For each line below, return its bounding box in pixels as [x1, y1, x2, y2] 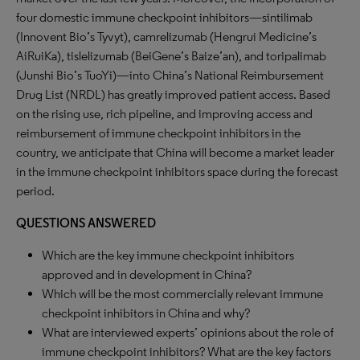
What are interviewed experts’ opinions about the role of [42, 325, 333, 340]
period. [16, 183, 55, 198]
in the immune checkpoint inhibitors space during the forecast [16, 164, 338, 179]
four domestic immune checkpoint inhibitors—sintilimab [16, 10, 313, 25]
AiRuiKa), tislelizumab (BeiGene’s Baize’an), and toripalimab [16, 48, 326, 63]
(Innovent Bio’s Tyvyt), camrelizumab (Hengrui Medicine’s [16, 29, 317, 44]
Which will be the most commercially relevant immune [42, 286, 323, 301]
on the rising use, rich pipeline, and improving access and [16, 106, 313, 121]
